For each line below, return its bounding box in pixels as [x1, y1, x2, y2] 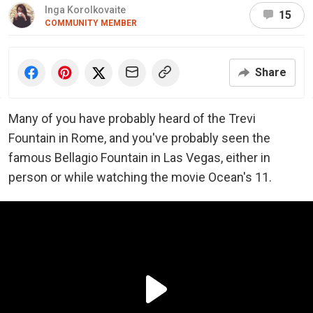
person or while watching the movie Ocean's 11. [8, 169, 272, 184]
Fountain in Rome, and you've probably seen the [8, 130, 270, 145]
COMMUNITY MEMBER [45, 17, 137, 28]
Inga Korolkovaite [45, 3, 126, 15]
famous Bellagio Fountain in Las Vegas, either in [8, 150, 270, 165]
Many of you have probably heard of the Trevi [8, 110, 256, 126]
